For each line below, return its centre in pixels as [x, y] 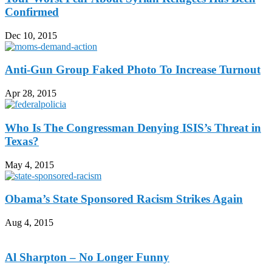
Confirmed [32, 12]
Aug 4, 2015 [29, 222]
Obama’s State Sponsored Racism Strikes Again [124, 199]
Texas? [22, 141]
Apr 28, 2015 [31, 93]
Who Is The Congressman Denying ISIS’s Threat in [133, 127]
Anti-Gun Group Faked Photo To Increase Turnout [133, 70]
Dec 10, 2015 [31, 35]
